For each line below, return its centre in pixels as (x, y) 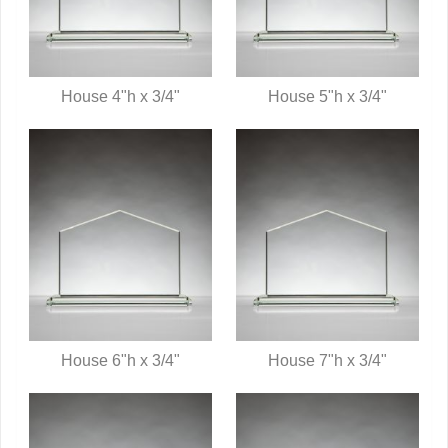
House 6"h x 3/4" (120, 361)
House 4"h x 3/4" (120, 97)
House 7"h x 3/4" (327, 361)
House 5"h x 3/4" (327, 97)
